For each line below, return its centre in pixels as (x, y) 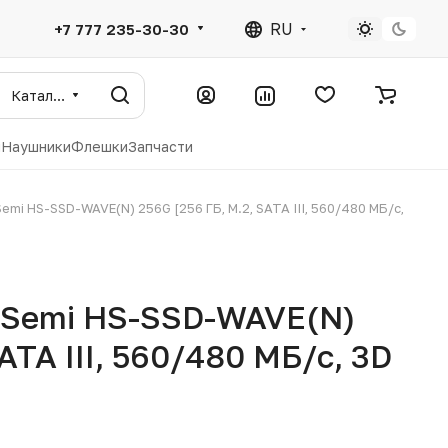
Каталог (59, 95)
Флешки (99, 146)
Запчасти (160, 146)
